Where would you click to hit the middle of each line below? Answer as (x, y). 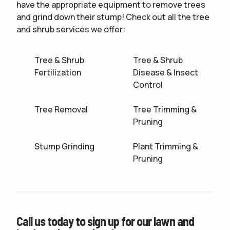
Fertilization (58, 73)
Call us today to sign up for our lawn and (105, 221)
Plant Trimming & (166, 147)
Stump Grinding (65, 147)
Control (148, 85)
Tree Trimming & (165, 110)
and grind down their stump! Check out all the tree (113, 17)
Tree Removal (61, 110)
